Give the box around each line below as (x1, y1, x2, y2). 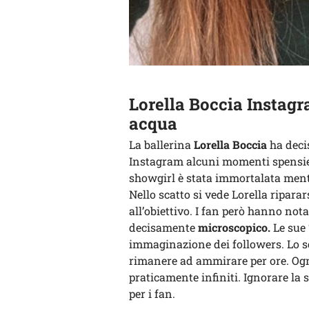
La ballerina (129, 137, 194, 152)
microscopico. (195, 220, 270, 235)
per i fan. (129, 286, 175, 301)
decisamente (129, 220, 195, 235)
